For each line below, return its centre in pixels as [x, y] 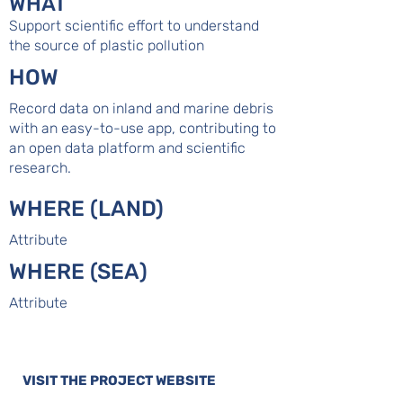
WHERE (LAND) [89, 209]
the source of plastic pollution [107, 45]
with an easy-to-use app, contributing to [143, 128]
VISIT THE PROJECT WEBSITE [119, 381]
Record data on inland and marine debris [141, 108]
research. [40, 168]
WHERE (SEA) [81, 272]
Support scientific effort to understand [134, 26]
